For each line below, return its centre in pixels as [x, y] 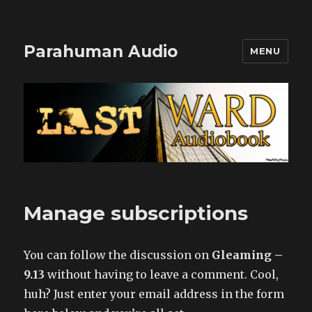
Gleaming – [248, 255]
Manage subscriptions [136, 213]
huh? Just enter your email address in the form [154, 294]
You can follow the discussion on [118, 255]
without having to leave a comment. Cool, [162, 274]
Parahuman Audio [101, 51]
